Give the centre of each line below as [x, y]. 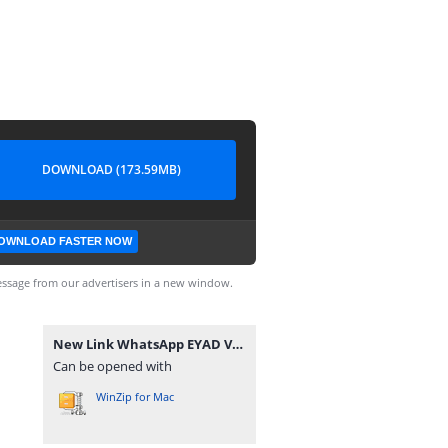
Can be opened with [112, 366]
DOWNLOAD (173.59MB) [111, 169]
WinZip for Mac [135, 396]
